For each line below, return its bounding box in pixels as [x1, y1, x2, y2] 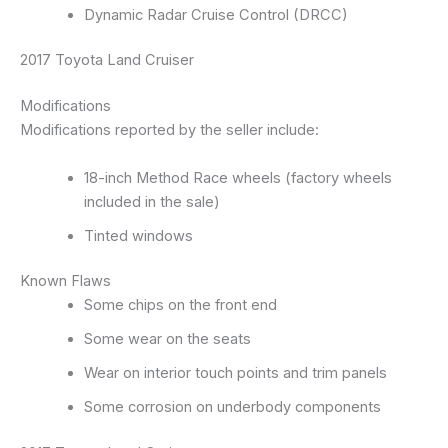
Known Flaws [20, 272, 111, 291]
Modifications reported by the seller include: [20, 121, 319, 140]
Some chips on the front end [83, 296, 277, 315]
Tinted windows [83, 226, 193, 245]
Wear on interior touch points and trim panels [83, 364, 387, 383]
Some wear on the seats [83, 330, 251, 349]
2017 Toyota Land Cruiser [20, 51, 194, 70]
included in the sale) [83, 192, 220, 211]
